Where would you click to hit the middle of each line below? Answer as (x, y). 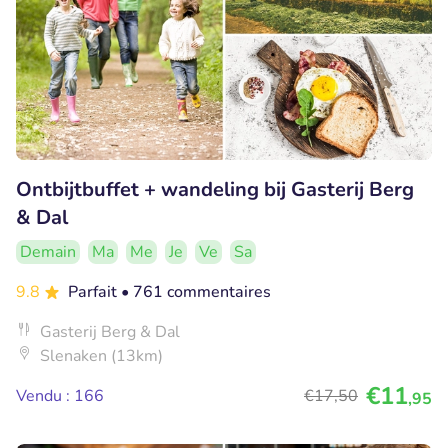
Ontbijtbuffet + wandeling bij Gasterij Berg (215, 189)
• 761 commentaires (196, 292)
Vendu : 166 (60, 396)
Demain (48, 252)
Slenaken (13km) (101, 356)
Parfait (94, 292)
